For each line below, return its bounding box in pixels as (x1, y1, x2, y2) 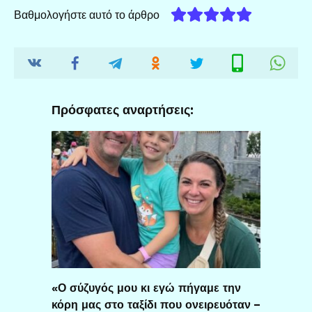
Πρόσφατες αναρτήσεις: (52, 102, 194, 117)
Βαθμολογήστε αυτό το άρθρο (14, 8, 159, 22)
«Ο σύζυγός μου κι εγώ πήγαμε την (52, 281, 241, 295)
